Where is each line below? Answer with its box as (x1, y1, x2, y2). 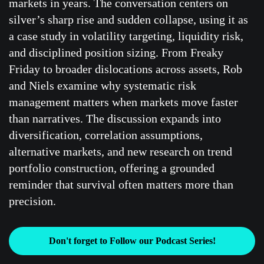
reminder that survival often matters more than (9, 178, 233, 191)
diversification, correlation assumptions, (9, 128, 203, 141)
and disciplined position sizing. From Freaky (9, 46, 223, 59)
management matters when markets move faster (9, 95, 238, 108)
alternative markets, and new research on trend (9, 145, 232, 158)
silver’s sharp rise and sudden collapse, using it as (9, 13, 248, 26)
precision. (9, 194, 56, 207)
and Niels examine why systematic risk (9, 79, 196, 92)
